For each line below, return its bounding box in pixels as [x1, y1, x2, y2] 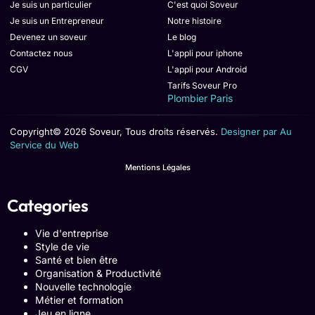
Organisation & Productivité [35, 266, 161, 279]
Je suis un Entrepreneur [10, 15, 104, 26]
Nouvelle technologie [35, 280, 131, 292]
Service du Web [10, 139, 79, 150]
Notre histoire [167, 15, 221, 26]
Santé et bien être [35, 253, 117, 266]
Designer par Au [221, 125, 292, 137]
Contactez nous [10, 47, 72, 58]
